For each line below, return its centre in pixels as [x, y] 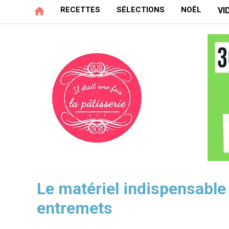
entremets [75, 208]
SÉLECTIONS [141, 10]
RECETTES [80, 10]
